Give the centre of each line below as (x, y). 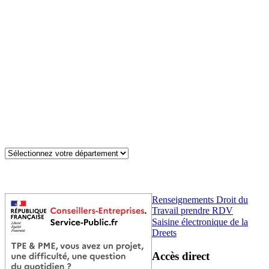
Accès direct (181, 256)
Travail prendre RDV (192, 210)
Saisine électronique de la (200, 222)
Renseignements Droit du (200, 199)
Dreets (164, 232)
